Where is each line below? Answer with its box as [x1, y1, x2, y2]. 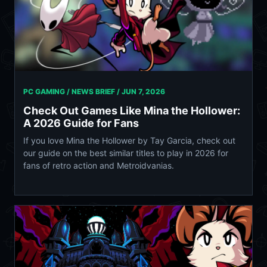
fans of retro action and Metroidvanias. [23, 160, 174, 170]
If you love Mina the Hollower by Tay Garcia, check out [23, 135, 235, 145]
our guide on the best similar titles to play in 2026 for [23, 147, 228, 158]
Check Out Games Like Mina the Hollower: [23, 104, 240, 117]
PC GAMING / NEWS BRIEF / [23, 86, 122, 96]
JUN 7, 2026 [122, 86, 165, 96]
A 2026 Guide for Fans [23, 116, 139, 129]
